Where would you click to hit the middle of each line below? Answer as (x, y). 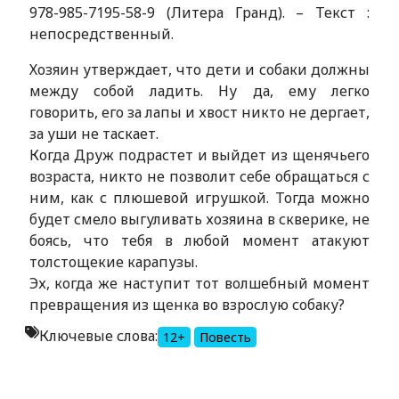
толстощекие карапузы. (113, 262)
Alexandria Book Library (289, 380)
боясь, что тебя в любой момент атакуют (199, 240)
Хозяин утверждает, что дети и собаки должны (199, 69)
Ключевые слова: (98, 336)
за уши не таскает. (94, 134)
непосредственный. (101, 34)
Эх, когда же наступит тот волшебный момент (199, 283)
